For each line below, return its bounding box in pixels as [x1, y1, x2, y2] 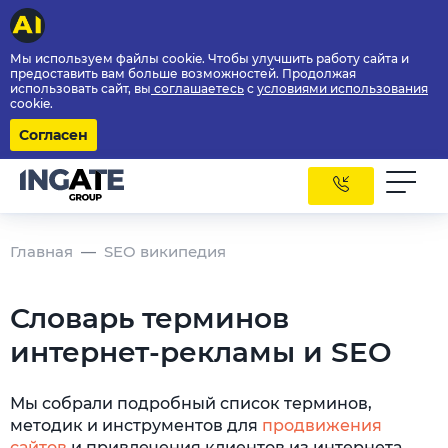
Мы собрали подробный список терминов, [10, 394, 372, 413]
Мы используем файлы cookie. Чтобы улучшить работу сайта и [10, 51, 409, 66]
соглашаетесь [151, 81, 244, 96]
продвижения [262, 416, 382, 435]
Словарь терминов [10, 301, 289, 335]
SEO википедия [104, 242, 226, 261]
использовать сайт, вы [10, 81, 151, 96]
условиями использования [257, 81, 428, 96]
